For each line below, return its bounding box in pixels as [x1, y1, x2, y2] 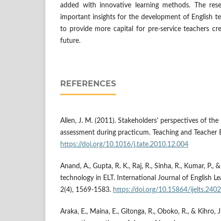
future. [60, 37, 80, 44]
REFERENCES [60, 78, 116, 88]
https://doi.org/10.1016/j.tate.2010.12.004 [60, 141, 188, 148]
